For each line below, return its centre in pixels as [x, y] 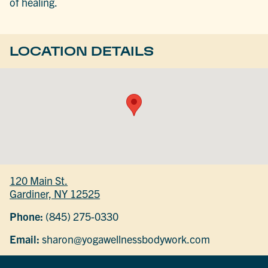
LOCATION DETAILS [82, 51]
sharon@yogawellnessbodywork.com [125, 239]
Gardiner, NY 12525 [55, 194]
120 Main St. [39, 181]
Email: [25, 239]
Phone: [27, 217]
